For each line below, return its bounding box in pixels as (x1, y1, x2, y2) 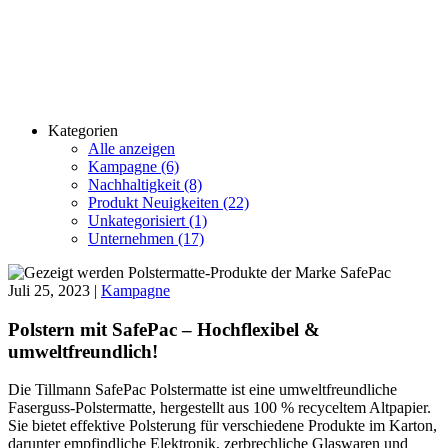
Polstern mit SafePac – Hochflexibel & (8, 318, 320, 340)
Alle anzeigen (88, 139, 175, 157)
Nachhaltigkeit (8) (88, 175, 202, 193)
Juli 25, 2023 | (8, 281, 101, 299)
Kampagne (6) (88, 157, 179, 175)
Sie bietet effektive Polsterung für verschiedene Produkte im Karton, (8, 417, 437, 435)
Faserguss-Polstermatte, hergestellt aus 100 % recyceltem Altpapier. (8, 399, 431, 417)
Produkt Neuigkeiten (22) (88, 193, 249, 211)
